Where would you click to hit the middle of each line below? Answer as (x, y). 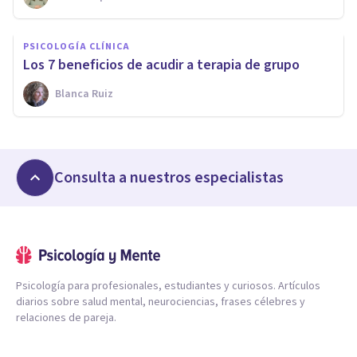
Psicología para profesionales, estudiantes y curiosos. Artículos (168, 286)
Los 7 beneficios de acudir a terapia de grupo (161, 65)
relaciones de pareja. (66, 318)
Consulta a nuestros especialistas (169, 177)
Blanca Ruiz (84, 94)
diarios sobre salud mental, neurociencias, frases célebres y (161, 302)
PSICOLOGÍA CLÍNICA (76, 46)
